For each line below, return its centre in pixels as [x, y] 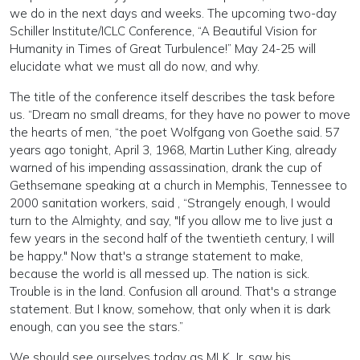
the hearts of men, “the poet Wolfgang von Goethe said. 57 [175, 132]
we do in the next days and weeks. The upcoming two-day [173, 13]
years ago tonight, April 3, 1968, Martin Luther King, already [173, 150]
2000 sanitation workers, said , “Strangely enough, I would [170, 203]
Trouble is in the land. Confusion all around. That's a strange [173, 291]
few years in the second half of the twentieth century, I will [172, 238]
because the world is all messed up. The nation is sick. [160, 274]
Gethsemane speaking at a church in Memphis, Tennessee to [178, 185]
